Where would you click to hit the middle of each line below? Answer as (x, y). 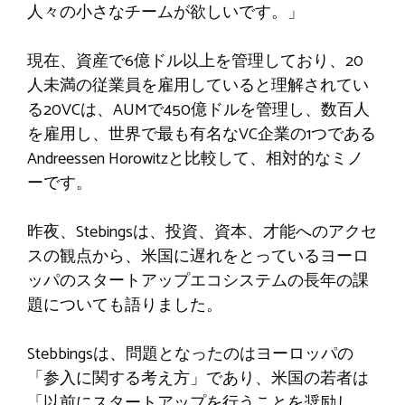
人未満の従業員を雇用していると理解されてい (198, 85)
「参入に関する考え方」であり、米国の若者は (198, 378)
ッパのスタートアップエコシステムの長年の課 (198, 281)
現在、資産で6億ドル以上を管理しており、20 (195, 61)
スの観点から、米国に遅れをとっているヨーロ (198, 256)
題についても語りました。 (125, 305)
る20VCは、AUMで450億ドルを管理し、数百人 (198, 110)
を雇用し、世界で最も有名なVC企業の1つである (202, 134)
